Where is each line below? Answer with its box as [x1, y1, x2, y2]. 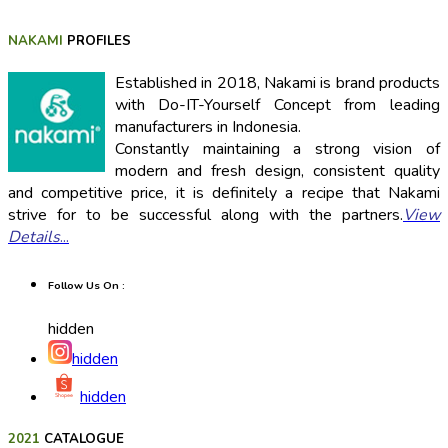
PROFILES [63, 31, 131, 50]
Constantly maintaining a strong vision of [114, 137, 440, 160]
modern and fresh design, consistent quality [114, 159, 440, 182]
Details [8, 225, 60, 248]
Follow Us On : [48, 277, 125, 293]
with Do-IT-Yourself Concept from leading [114, 93, 440, 116]
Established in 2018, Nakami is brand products [114, 71, 440, 94]
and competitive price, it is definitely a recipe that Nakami [8, 181, 440, 204]
